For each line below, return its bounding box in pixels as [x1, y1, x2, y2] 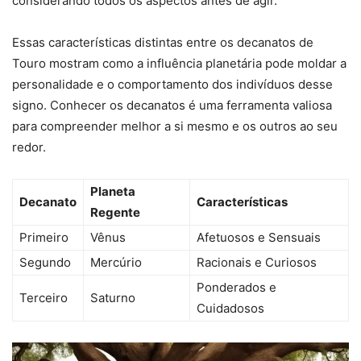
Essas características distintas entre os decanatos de [12, 35, 313, 51]
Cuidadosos [197, 301, 264, 317]
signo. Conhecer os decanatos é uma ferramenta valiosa [12, 98, 332, 114]
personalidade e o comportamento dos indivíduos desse [12, 77, 333, 93]
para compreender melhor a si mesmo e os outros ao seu [12, 118, 338, 135]
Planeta [90, 184, 135, 200]
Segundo [19, 255, 71, 271]
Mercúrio [90, 255, 142, 271]
